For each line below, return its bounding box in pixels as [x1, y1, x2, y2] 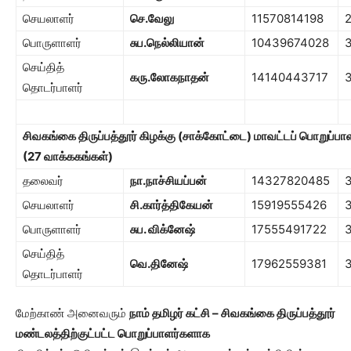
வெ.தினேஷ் [130, 255, 188, 271]
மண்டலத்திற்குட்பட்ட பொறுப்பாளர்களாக [16, 325, 210, 341]
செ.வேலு [130, 10, 174, 26]
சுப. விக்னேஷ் [130, 221, 195, 237]
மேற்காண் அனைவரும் [16, 305, 129, 320]
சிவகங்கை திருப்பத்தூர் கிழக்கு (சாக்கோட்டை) [23, 128, 254, 143]
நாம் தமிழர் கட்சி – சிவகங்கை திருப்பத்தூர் [129, 305, 335, 320]
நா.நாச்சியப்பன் [130, 172, 207, 188]
